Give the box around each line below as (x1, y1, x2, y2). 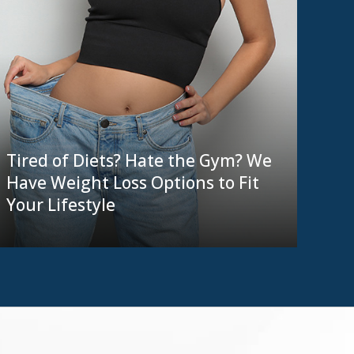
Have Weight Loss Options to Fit (6, 171, 259, 194)
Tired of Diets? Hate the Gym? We (6, 149, 272, 172)
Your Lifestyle (6, 194, 115, 217)
